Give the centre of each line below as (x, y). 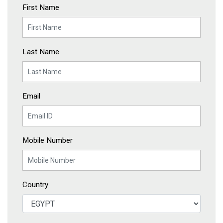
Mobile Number (48, 140)
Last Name (41, 52)
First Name (41, 7)
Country (35, 185)
